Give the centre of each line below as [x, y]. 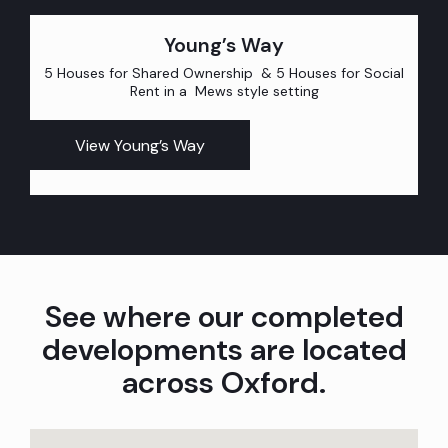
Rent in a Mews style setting [224, 91]
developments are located [224, 350]
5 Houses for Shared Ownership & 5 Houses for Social [224, 73]
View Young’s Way [140, 145]
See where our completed [224, 317]
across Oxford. [224, 383]
